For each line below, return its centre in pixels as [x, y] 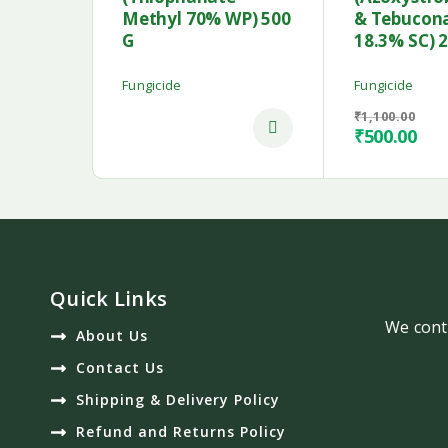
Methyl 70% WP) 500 [206, 19]
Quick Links [109, 299]
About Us [112, 336]
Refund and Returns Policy [181, 432]
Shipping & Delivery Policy [178, 400]
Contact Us [120, 368]
